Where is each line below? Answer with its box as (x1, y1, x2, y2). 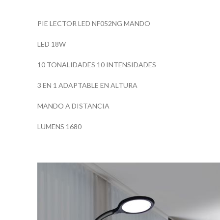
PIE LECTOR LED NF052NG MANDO (37, 19, 150, 27)
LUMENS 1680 (37, 122, 82, 131)
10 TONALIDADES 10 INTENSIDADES (37, 60, 156, 69)
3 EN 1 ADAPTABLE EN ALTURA (37, 81, 137, 89)
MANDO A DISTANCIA (37, 101, 110, 110)
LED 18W (37, 39, 66, 48)
